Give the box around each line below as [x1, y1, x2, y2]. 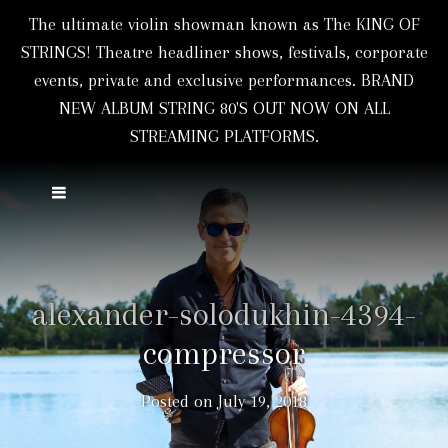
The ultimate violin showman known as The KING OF [28, 14, 420, 34]
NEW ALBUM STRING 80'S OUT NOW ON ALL [58, 98, 390, 118]
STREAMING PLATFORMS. [129, 126, 319, 146]
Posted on [141, 391, 218, 411]
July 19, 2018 [218, 391, 307, 411]
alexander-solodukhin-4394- [32, 295, 416, 333]
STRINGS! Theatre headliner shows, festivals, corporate [20, 42, 428, 62]
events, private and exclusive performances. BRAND [34, 70, 414, 90]
